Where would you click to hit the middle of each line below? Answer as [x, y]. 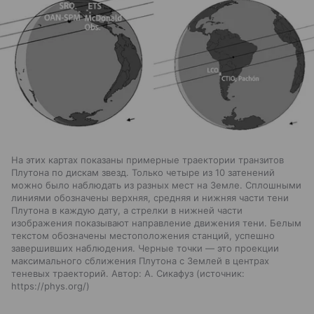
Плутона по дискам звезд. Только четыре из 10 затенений [143, 173]
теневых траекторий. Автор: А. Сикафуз [102, 274]
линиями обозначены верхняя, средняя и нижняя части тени [150, 198]
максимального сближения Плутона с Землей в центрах [140, 261]
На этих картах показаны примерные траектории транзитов [148, 160]
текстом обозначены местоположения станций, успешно [143, 236]
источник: [222, 274]
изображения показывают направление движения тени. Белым [156, 223]
